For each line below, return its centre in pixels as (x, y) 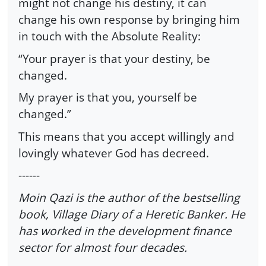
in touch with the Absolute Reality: (110, 36)
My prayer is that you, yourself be (108, 97)
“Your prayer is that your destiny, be (114, 58)
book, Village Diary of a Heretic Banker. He (132, 214)
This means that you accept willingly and (126, 136)
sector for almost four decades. (103, 247)
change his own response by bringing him (129, 20)
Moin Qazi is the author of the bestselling (129, 197)
